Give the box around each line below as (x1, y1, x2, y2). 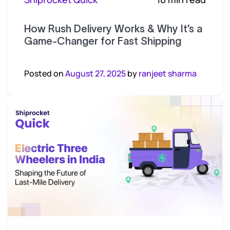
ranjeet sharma (139, 68, 197, 79)
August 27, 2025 (65, 68, 126, 79)
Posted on (24, 68, 65, 79)
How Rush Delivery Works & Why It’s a (24, 23, 202, 34)
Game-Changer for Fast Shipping (24, 35, 181, 47)
